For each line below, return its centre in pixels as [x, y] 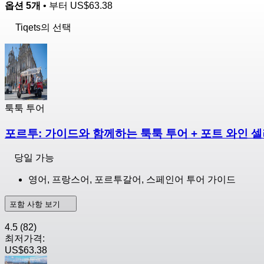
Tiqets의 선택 [43, 27]
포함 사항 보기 [36, 204]
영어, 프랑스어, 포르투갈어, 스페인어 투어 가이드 [132, 180]
